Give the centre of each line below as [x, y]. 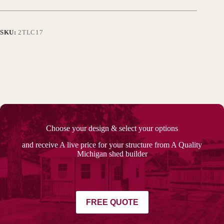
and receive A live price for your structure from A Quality [112, 145]
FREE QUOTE [112, 202]
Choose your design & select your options [112, 128]
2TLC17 [31, 32]
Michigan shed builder [112, 154]
